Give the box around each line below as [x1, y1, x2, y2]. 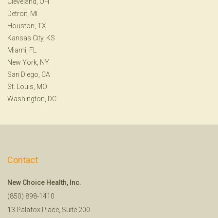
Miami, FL [7, 46, 36, 54]
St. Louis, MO [7, 82, 47, 91]
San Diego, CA [7, 70, 50, 78]
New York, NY [7, 58, 49, 66]
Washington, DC [7, 94, 56, 103]
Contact [7, 154, 38, 165]
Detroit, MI [7, 9, 37, 18]
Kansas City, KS [7, 34, 55, 42]
